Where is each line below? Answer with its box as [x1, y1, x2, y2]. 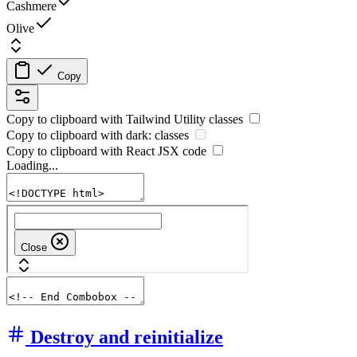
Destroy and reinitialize [30, 326, 223, 347]
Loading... [6, 158, 58, 172]
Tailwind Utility [126, 112, 206, 126]
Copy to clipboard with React [6, 143, 158, 158]
